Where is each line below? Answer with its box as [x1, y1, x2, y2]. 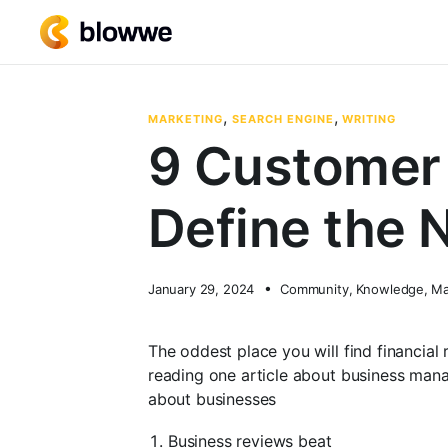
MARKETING [147, 111, 223, 126]
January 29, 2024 [147, 280, 255, 297]
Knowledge [355, 280, 425, 297]
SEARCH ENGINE [231, 111, 334, 126]
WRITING [342, 111, 397, 126]
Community [280, 280, 349, 297]
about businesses [147, 388, 277, 409]
